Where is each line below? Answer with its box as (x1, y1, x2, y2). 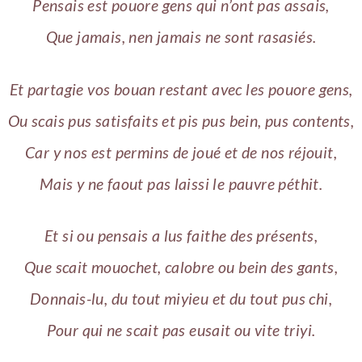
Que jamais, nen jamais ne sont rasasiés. (45, 27, 317, 46)
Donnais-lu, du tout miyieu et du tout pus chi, (29, 289, 333, 309)
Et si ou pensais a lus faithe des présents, (44, 226, 318, 246)
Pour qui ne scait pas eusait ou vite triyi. (46, 321, 316, 340)
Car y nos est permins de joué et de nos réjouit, (25, 142, 337, 162)
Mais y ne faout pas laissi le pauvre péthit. (39, 174, 323, 193)
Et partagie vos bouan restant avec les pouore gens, (9, 79, 353, 99)
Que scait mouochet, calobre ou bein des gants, (23, 258, 339, 277)
